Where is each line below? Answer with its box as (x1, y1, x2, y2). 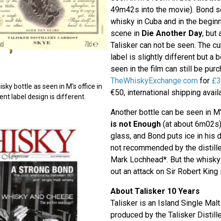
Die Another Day (141, 29, 202, 38)
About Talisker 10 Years (110, 186, 200, 196)
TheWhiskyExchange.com (110, 76, 198, 86)
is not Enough (110, 119, 161, 129)
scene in (110, 29, 142, 38)
